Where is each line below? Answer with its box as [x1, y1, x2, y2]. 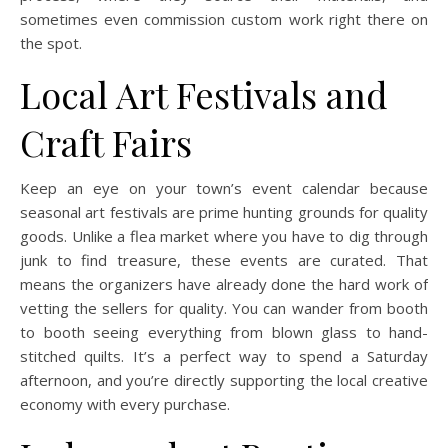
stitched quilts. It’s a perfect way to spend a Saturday [20, 345, 428, 366]
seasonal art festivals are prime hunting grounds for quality [20, 201, 428, 222]
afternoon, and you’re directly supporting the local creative [20, 369, 428, 390]
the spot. [20, 32, 82, 53]
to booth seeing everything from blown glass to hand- [20, 321, 428, 342]
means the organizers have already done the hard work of [20, 273, 428, 294]
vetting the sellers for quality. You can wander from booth [20, 297, 428, 318]
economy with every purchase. [20, 393, 230, 414]
